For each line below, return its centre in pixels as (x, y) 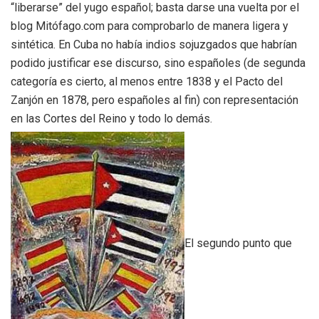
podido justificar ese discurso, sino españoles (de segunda (158, 63)
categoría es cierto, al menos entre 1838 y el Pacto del (147, 82)
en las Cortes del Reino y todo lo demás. (111, 119)
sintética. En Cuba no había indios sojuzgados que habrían (154, 45)
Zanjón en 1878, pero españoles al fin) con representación (155, 100)
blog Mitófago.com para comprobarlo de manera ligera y (150, 26)
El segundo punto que (238, 243)
